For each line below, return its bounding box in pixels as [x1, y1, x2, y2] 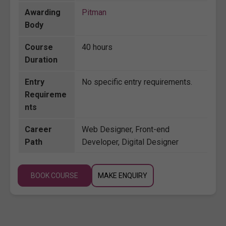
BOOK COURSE [31, 171, 78, 180]
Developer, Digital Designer [82, 137, 179, 147]
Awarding [25, 7, 61, 17]
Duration [25, 54, 58, 65]
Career [25, 124, 52, 134]
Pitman [82, 7, 106, 17]
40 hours [82, 42, 112, 52]
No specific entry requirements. [82, 77, 192, 87]
